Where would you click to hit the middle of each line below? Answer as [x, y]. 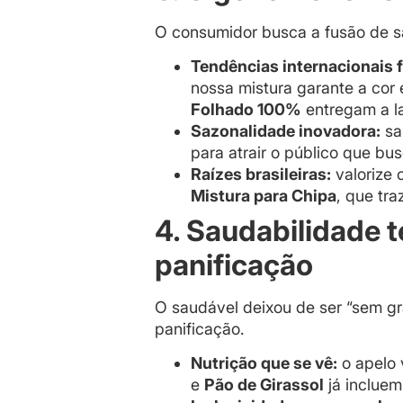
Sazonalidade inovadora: [286, 130]
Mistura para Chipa [264, 195]
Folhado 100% [246, 109]
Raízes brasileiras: [261, 174]
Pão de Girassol [264, 385]
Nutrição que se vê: [264, 363]
